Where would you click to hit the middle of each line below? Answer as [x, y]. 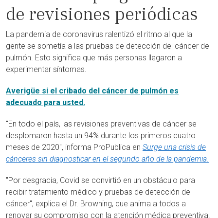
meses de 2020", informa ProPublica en [74, 147]
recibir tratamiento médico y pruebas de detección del [99, 192]
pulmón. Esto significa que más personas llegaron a [94, 58]
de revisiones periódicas [102, 14]
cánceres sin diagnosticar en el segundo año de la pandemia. [107, 159]
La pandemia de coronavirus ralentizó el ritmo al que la [99, 34]
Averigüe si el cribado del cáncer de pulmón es [92, 91]
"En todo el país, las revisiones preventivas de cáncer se [101, 124]
